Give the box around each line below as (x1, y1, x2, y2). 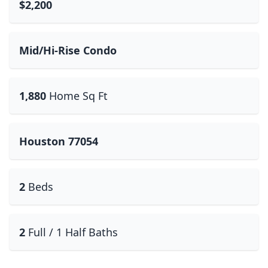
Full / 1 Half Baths (28, 225, 118, 239)
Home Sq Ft (49, 89, 108, 103)
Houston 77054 (19, 134, 98, 148)
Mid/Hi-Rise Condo (19, 43, 117, 57)
